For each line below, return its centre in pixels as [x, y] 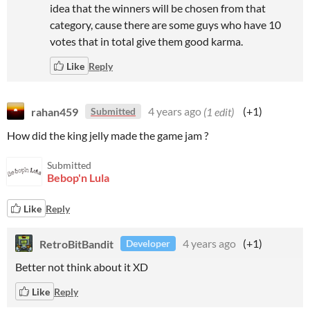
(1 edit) [219, 111]
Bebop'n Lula [78, 177]
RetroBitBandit [76, 243]
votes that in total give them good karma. [146, 41]
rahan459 [55, 111]
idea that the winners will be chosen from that [158, 8]
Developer [148, 243]
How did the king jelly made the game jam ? [108, 135]
